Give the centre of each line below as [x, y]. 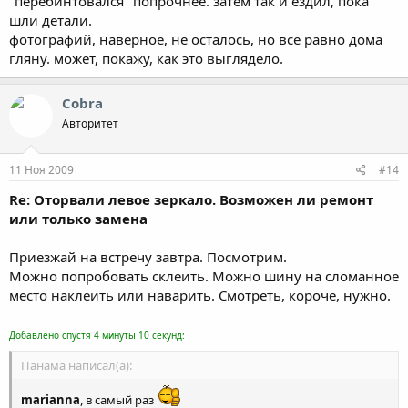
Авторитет [90, 123]
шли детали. [51, 20]
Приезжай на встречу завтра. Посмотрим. [148, 257]
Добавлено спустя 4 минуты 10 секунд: [97, 335]
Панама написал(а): [76, 365]
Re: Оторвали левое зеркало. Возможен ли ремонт [191, 199]
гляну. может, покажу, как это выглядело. [146, 58]
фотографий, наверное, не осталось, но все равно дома [196, 39]
